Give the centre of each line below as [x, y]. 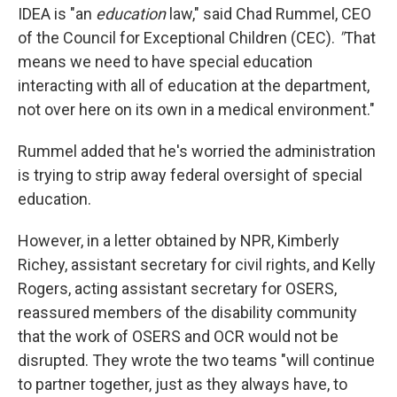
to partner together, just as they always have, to [183, 384]
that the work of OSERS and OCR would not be [178, 336]
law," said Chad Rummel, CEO [269, 14]
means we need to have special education [165, 62]
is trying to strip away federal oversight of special [190, 175]
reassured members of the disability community [187, 312]
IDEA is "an [57, 14]
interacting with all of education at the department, [194, 86]
